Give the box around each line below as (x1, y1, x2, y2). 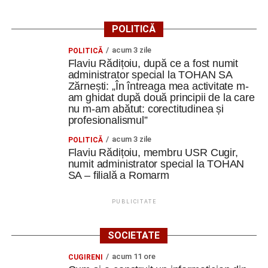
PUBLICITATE (111, 199, 157, 205)
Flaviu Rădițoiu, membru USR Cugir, (68, 147, 238, 159)
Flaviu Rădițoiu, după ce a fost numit (68, 57, 239, 69)
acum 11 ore (111, 252, 156, 261)
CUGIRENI (68, 253, 103, 261)
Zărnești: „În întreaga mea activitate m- (68, 80, 249, 92)
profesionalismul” (68, 114, 148, 126)
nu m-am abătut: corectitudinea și (68, 103, 224, 115)
